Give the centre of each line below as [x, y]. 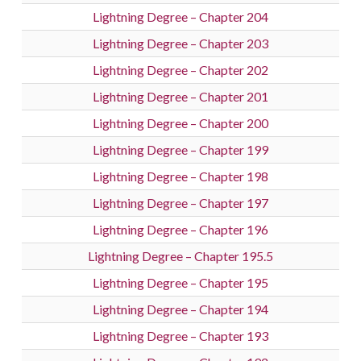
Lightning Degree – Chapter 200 [180, 123]
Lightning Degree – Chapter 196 [180, 230]
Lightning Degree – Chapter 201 [180, 97]
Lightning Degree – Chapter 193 [180, 336]
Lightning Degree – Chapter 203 [180, 44]
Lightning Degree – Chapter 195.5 [180, 256]
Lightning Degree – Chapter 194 [180, 309]
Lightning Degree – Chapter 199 [180, 150]
